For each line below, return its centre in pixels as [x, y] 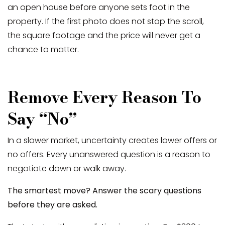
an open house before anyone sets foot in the [99, 7]
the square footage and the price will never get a [104, 35]
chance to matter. [43, 49]
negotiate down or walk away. [68, 168]
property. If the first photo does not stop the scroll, [106, 21]
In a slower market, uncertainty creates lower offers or [112, 140]
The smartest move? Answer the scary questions [104, 190]
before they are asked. [52, 204]
